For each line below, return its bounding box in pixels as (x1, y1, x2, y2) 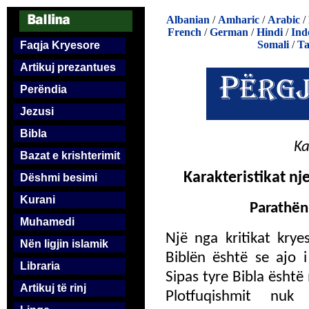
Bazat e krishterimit (20, 150, 120, 161)
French (168, 26, 201, 38)
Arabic (268, 14, 300, 26)
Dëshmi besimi (20, 172, 97, 183)
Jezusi (20, 106, 54, 117)
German (210, 26, 248, 38)
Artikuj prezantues (20, 61, 116, 73)
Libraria (20, 260, 60, 272)
